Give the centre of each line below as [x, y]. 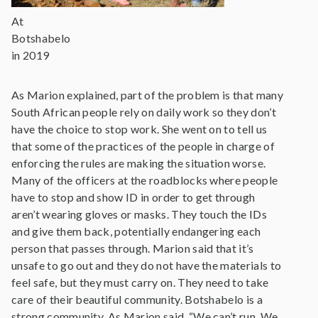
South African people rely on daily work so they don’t [144, 112]
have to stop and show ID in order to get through [133, 197]
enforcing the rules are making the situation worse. [139, 163]
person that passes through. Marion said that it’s [133, 248]
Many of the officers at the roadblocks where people [145, 180]
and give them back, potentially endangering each [136, 231]
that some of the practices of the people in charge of [143, 146]
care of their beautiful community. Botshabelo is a [137, 299]
